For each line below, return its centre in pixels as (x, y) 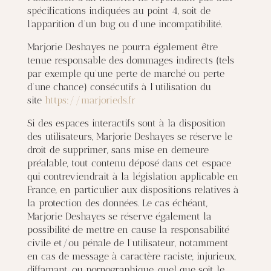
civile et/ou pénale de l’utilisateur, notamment (128, 243)
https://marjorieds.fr (90, 100)
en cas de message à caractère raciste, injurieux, (131, 256)
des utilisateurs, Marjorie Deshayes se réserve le (129, 136)
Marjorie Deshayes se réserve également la (119, 216)
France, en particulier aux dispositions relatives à (133, 190)
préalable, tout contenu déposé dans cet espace (129, 163)
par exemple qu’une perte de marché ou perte (126, 73)
